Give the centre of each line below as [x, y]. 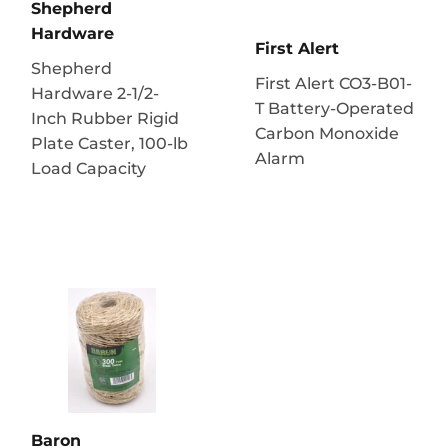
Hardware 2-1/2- [95, 93]
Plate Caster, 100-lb [109, 143]
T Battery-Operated [334, 108]
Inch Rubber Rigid [105, 118]
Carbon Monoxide [327, 133]
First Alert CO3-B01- [333, 83]
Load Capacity [88, 168]
